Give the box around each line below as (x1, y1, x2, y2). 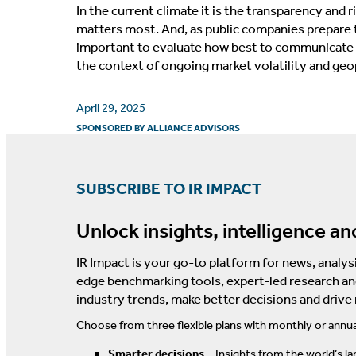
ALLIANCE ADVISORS (147, 122, 240, 133)
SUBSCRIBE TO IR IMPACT (76, 178, 262, 198)
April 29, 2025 (76, 100, 145, 115)
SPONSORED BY (76, 122, 147, 133)
